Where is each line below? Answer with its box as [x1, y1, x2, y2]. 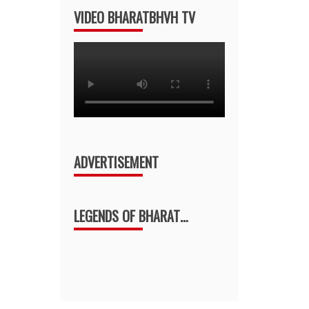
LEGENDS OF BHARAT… [74, 206, 189, 227]
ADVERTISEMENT [74, 152, 159, 173]
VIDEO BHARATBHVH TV [74, 7, 196, 28]
